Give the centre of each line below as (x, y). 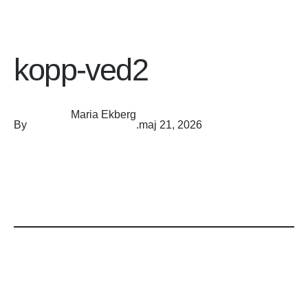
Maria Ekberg (103, 115)
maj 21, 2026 (170, 125)
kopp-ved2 (81, 70)
